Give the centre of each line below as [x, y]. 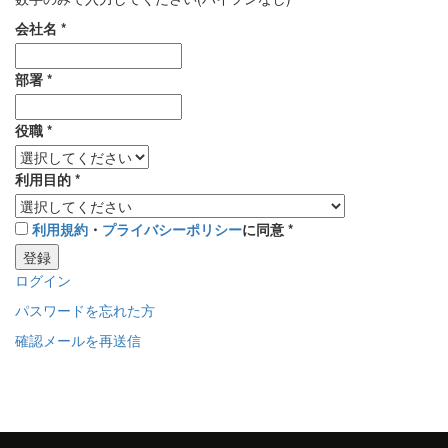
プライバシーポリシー [172, 229]
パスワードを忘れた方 [85, 310]
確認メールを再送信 [78, 340]
